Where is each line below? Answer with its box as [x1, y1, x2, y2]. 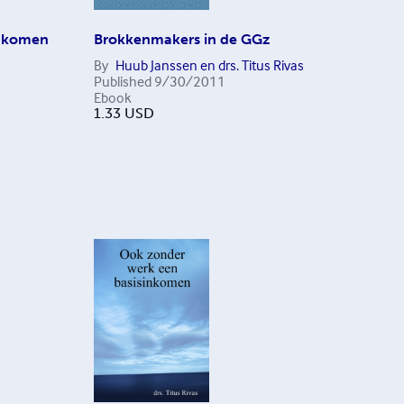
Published [93, 72, 151, 90]
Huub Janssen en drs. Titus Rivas [115, 56, 304, 74]
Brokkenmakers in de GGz [93, 31, 270, 48]
